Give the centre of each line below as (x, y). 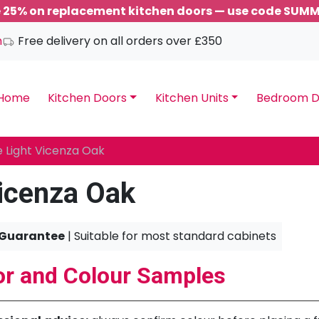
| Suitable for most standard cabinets (171, 236)
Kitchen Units (192, 98)
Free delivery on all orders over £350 (119, 41)
